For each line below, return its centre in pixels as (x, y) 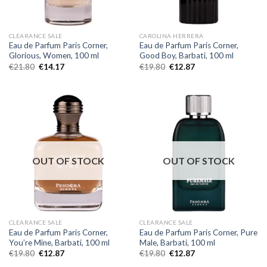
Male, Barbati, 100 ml (177, 242)
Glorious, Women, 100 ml (54, 56)
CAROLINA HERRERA (171, 35)
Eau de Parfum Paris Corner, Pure (198, 232)
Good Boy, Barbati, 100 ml (186, 56)
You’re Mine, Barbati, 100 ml (59, 242)
